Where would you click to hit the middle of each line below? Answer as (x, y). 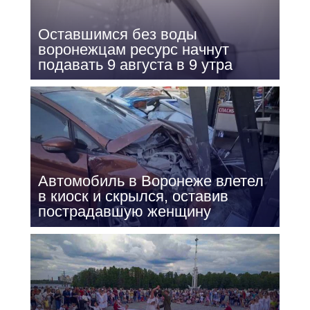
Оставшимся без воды (117, 34)
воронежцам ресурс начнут (133, 49)
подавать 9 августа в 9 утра (135, 64)
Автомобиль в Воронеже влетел (151, 181)
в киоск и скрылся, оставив (133, 197)
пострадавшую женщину (124, 212)
